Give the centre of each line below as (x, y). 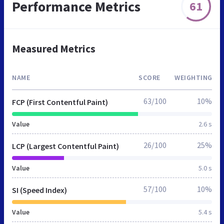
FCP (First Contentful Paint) (60, 102)
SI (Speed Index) (39, 190)
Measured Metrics (54, 48)
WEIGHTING (193, 77)
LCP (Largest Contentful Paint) (65, 146)
